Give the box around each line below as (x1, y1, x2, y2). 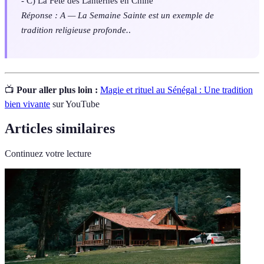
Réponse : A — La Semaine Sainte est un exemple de (21, 10, 214, 21)
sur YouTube (50, 98, 100, 109)
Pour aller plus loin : (16, 84, 98, 95)
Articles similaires (5, 121, 115, 137)
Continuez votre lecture (5, 148, 91, 159)
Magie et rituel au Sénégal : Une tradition (100, 84, 253, 95)
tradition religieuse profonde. (21, 25, 128, 35)
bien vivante (5, 98, 50, 109)
